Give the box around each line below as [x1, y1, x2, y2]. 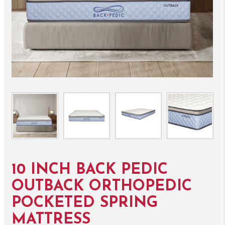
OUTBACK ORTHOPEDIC [11, 179, 192, 194]
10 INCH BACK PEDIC [11, 162, 168, 178]
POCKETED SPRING [11, 195, 158, 211]
